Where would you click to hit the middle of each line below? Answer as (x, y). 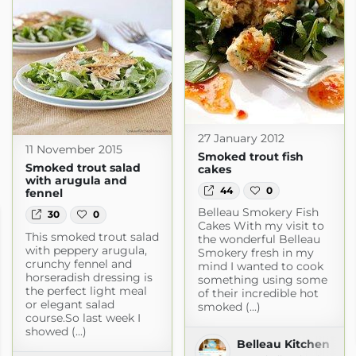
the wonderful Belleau (259, 239)
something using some (262, 279)
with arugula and (76, 181)
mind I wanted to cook (260, 266)
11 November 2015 (74, 150)
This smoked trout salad (92, 236)
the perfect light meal (86, 290)
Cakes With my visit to (261, 225)
